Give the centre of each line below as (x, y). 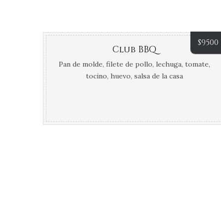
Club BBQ (134, 50)
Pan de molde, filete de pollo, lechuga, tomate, (134, 64)
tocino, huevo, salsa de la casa (134, 76)
